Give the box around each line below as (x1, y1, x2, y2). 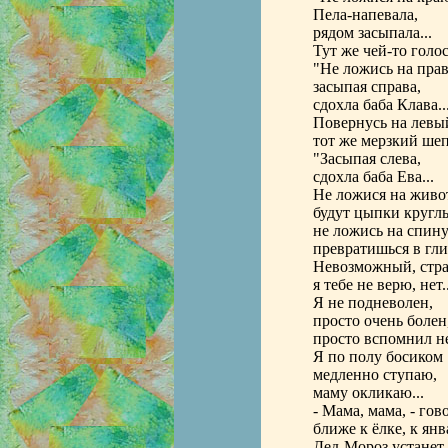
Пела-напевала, (312, 6, 418, 23)
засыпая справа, (312, 78, 421, 95)
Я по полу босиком (312, 348, 443, 365)
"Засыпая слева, (312, 150, 421, 167)
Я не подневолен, (312, 294, 433, 311)
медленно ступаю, (312, 366, 437, 383)
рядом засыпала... (312, 24, 432, 41)
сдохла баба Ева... (312, 168, 434, 185)
